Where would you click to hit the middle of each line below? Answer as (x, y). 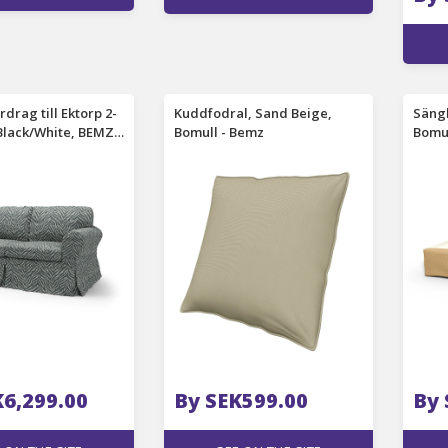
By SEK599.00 (241, 400)
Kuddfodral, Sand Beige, (253, 113)
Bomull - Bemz (219, 132)
